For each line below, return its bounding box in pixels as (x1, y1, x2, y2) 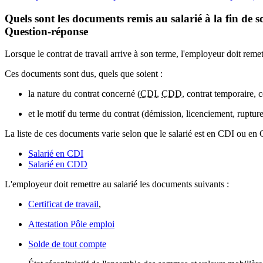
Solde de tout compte (28, 239, 106, 249)
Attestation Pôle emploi (28, 219, 114, 230)
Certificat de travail (28, 199, 99, 210)
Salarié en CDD (28, 159, 87, 170)
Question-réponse (5, 25, 88, 38)
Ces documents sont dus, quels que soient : (5, 69, 163, 79)
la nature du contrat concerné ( (28, 89, 140, 99)
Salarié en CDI (28, 149, 83, 159)
